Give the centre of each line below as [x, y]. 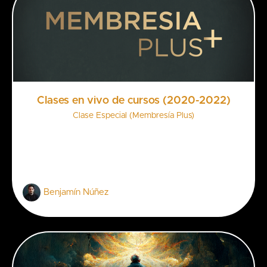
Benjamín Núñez [76, 192]
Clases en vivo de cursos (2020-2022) [133, 100]
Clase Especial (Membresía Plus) [133, 115]
